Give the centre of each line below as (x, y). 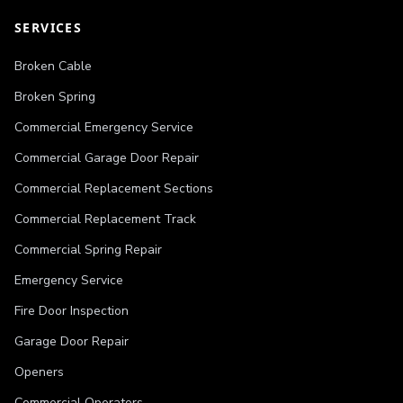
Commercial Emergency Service (104, 128)
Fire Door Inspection (72, 311)
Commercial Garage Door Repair (107, 158)
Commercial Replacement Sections (114, 189)
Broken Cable (53, 67)
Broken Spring (55, 97)
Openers (39, 372)
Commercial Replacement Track (105, 219)
